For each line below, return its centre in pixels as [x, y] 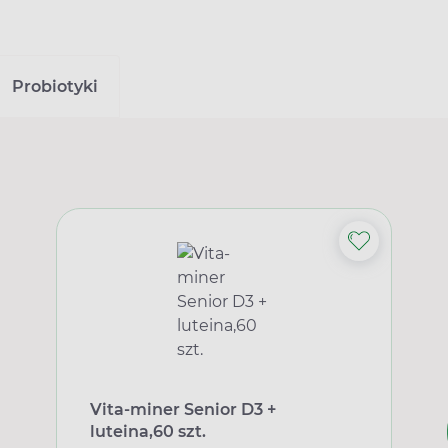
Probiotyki [54, 86]
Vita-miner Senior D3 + [182, 409]
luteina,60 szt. [147, 431]
